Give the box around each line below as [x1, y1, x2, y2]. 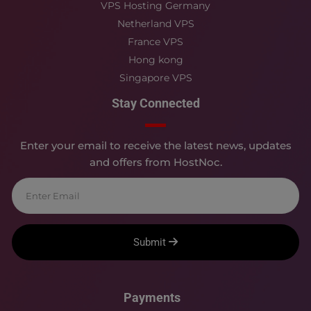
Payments [124, 290, 180, 305]
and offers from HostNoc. [89, 155, 222, 169]
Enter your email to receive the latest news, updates [19, 139, 292, 153]
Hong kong [128, 53, 183, 67]
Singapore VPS [119, 72, 192, 85]
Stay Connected [111, 96, 200, 111]
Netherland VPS [117, 17, 194, 31]
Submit [133, 236, 169, 249]
